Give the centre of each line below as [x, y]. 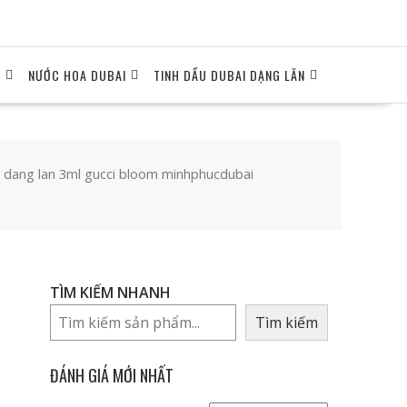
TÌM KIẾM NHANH [110, 293]
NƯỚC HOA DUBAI [77, 75]
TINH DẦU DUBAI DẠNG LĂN [229, 75]
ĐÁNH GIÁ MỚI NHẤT [112, 376]
